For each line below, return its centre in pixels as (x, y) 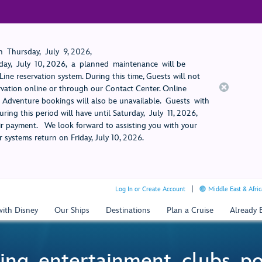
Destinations (128, 210)
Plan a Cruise (190, 210)
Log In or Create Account (150, 189)
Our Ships (72, 210)
